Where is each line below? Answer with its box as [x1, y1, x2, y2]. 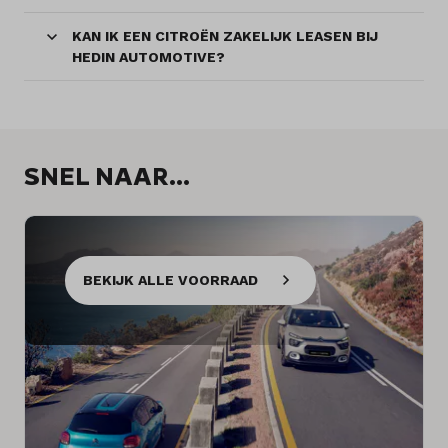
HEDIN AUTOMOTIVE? [72, 48, 225, 65]
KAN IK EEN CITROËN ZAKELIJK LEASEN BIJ [72, 27, 378, 44]
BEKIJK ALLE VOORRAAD [83, 271, 258, 288]
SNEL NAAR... [24, 160, 190, 191]
